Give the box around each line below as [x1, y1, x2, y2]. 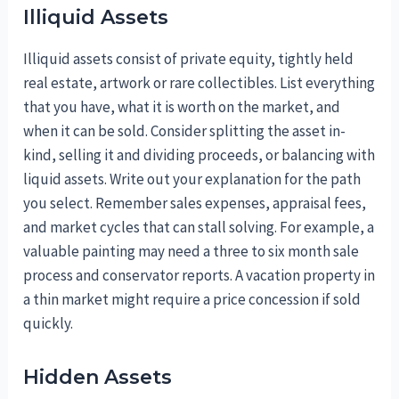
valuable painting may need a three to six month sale [23, 240, 360, 261]
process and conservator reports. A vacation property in [23, 265, 376, 285]
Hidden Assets [23, 364, 173, 389]
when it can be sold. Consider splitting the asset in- [23, 120, 346, 141]
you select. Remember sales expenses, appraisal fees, [23, 192, 367, 213]
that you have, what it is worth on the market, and [23, 96, 341, 117]
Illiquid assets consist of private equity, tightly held [23, 48, 354, 69]
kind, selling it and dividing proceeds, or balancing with [23, 144, 376, 165]
